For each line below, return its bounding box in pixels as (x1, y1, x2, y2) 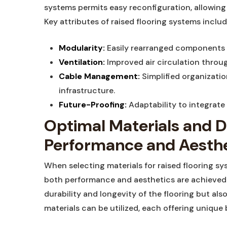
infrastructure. (58, 85, 115, 96)
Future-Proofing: (58, 99, 127, 110)
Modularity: (58, 43, 105, 53)
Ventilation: (58, 57, 105, 67)
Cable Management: (58, 71, 140, 82)
